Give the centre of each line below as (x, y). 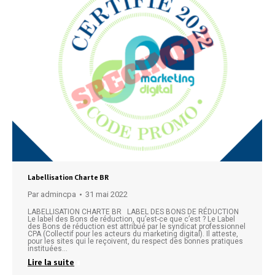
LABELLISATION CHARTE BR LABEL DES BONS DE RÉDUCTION (137, 212)
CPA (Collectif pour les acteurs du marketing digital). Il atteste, (133, 234)
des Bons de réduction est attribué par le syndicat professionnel (137, 227)
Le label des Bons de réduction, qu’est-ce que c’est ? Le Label (131, 219)
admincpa (58, 194)
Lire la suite (51, 262)
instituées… (48, 249)
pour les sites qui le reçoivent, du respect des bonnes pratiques (135, 241)
